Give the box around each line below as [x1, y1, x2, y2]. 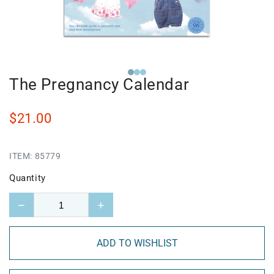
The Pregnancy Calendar [9, 75, 190, 94]
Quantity [9, 172, 46, 184]
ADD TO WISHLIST [96, 237, 178, 250]
